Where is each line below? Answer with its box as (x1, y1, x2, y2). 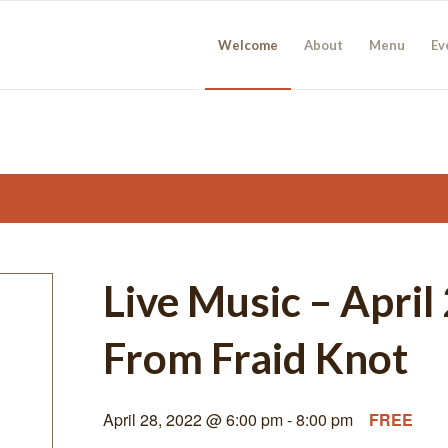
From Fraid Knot (103, 333, 408, 383)
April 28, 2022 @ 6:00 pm (103, 408, 283, 431)
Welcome (218, 37, 278, 53)
